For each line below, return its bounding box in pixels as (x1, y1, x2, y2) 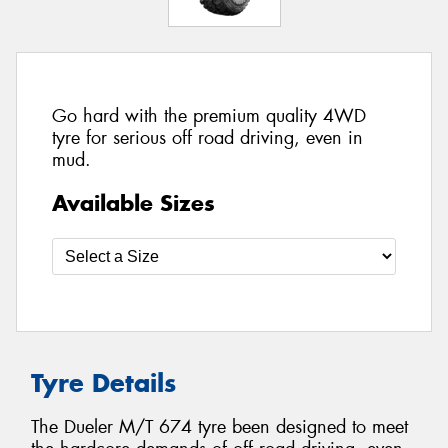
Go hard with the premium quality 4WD (52, 104, 366, 129)
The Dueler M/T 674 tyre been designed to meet (31, 415, 408, 440)
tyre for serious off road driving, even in (52, 126, 363, 151)
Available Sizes (52, 188, 215, 217)
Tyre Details (31, 366, 176, 399)
